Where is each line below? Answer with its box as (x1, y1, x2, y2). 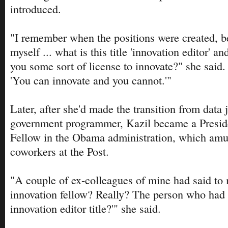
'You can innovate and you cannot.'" (10, 73, 172, 88)
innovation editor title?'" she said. (10, 201, 161, 216)
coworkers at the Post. (10, 144, 109, 159)
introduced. (10, 2, 61, 17)
